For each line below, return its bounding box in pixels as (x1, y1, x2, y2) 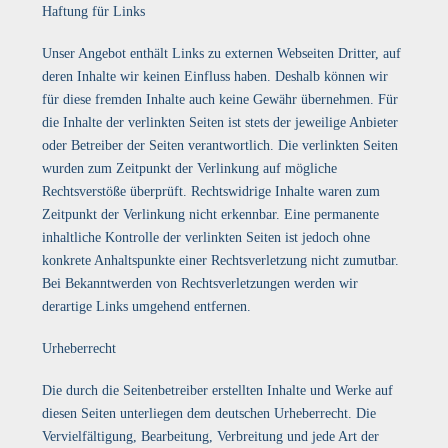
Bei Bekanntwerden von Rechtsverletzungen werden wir (42, 276, 359, 291)
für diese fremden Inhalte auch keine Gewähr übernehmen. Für (42, 92, 399, 107)
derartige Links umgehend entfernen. (42, 299, 252, 314)
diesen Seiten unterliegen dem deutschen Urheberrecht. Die (42, 406, 377, 421)
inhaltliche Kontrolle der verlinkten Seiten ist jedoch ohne (42, 230, 371, 245)
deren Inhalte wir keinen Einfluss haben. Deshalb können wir (42, 69, 389, 84)
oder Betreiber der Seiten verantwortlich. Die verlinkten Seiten (42, 138, 399, 153)
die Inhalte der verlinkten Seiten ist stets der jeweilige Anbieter (42, 115, 399, 130)
